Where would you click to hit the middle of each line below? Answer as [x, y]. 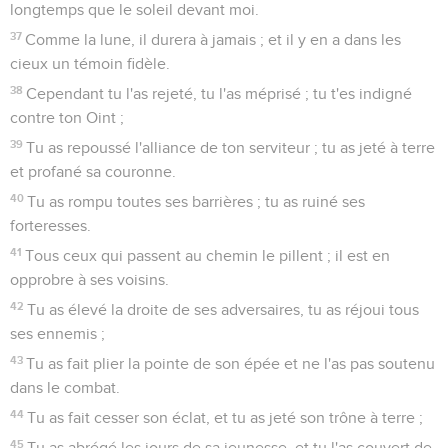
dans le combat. [65, 387]
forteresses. [50, 225]
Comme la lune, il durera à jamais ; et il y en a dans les [213, 39]
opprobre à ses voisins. [89, 279]
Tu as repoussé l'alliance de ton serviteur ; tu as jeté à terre [231, 147]
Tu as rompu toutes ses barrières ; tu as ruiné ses [196, 201]
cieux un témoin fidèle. [90, 63]
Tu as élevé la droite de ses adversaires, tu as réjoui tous [223, 309]
